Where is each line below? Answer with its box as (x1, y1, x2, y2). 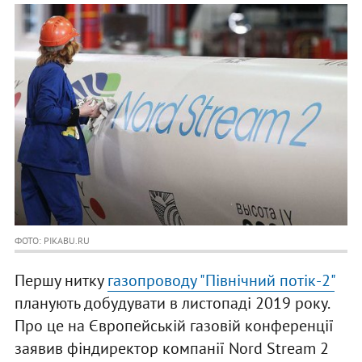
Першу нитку (14, 270, 107, 292)
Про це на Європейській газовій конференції (14, 315, 334, 337)
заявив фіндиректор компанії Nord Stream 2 (14, 338, 329, 360)
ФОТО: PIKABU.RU (14, 234, 90, 247)
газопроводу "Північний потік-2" (107, 270, 335, 292)
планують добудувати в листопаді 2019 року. (14, 293, 329, 314)
